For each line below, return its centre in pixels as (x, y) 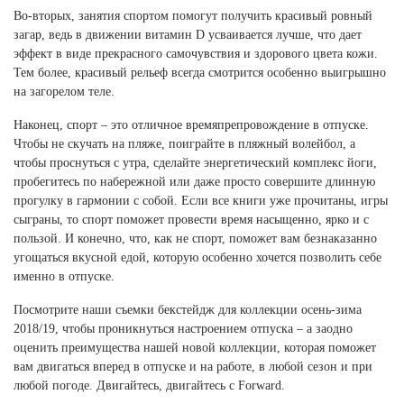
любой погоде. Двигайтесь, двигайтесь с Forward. (149, 386)
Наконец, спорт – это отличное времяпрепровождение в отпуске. (191, 125)
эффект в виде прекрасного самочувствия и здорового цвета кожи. (196, 54)
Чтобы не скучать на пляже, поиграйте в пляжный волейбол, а (184, 144)
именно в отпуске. (64, 276)
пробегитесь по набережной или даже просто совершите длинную (194, 182)
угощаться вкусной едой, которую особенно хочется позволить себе (197, 257)
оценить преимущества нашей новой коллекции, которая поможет (195, 348)
